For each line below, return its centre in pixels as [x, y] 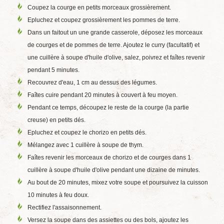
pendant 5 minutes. [53, 70]
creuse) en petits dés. [56, 120]
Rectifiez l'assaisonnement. [64, 207]
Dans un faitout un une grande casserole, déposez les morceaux [115, 32]
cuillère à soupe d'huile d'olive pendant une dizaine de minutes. [114, 170]
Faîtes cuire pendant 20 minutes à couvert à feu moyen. [102, 95]
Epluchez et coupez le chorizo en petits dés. [87, 132]
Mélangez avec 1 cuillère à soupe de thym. [85, 145]
